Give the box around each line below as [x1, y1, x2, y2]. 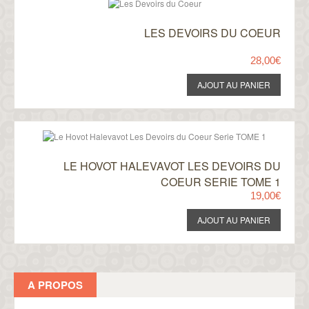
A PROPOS [28, 277, 83, 292]
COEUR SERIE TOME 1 [161, 174, 281, 190]
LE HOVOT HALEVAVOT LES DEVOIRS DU [63, 158, 281, 174]
